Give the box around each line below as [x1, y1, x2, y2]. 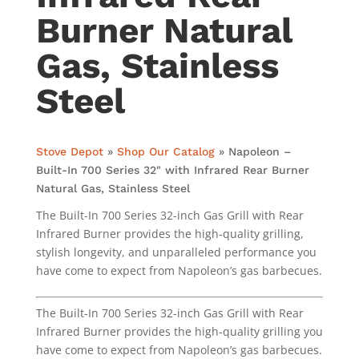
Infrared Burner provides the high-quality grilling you [35, 324, 323, 339]
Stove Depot [35, 145, 103, 158]
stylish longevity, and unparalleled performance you [35, 244, 317, 260]
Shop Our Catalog [116, 145, 215, 158]
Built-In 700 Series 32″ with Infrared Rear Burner [35, 163, 309, 176]
